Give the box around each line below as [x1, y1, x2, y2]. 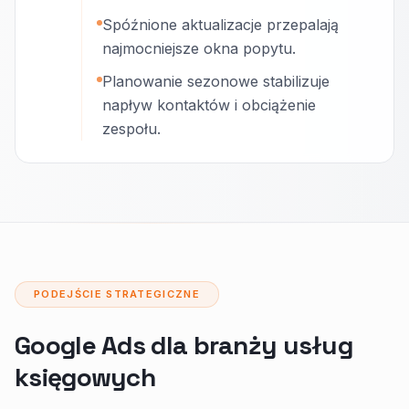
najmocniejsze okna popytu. [102, 39, 296, 58]
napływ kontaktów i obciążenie [102, 96, 316, 114]
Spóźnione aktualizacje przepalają [102, 16, 339, 34]
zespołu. [102, 120, 161, 138]
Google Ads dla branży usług [15, 329, 353, 362]
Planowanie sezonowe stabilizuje [102, 72, 330, 90]
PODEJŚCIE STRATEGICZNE [34, 288, 201, 300]
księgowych [15, 361, 155, 393]
